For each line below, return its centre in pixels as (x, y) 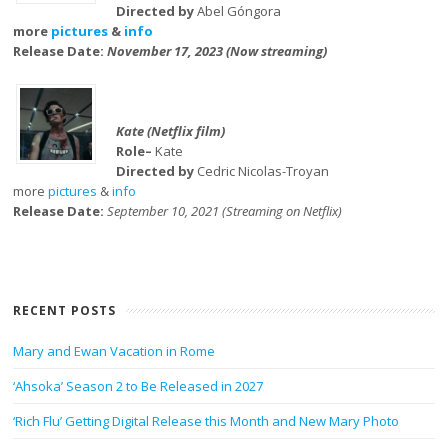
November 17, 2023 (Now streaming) (217, 51)
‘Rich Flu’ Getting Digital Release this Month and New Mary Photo (206, 421)
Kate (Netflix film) (170, 131)
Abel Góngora (238, 11)
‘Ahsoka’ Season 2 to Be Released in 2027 (138, 386)
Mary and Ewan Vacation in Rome (114, 351)
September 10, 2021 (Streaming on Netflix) (225, 211)
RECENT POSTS (65, 310)
